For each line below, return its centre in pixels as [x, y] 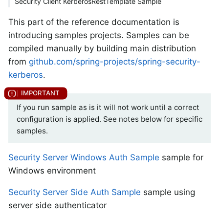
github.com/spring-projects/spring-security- [115, 62]
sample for [181, 158]
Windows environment [52, 171]
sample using [168, 192]
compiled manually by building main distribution [102, 49]
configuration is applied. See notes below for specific [109, 119]
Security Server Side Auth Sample [75, 192]
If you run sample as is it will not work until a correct [108, 108]
